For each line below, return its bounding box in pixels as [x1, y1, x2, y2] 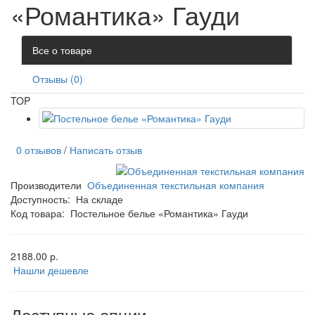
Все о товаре [32, 43, 92, 58]
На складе [76, 192, 123, 207]
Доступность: [11, 192, 76, 207]
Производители [11, 178, 82, 193]
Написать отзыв [70, 143, 142, 157]
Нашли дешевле [13, 263, 89, 278]
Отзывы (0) [32, 72, 83, 86]
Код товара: [11, 206, 65, 221]
